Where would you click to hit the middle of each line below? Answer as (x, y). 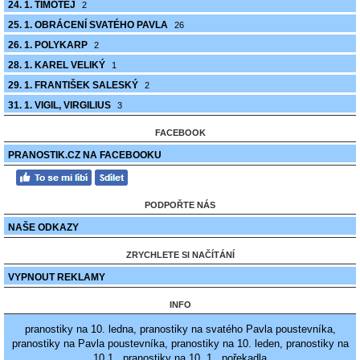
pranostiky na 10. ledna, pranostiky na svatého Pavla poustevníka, (180, 329)
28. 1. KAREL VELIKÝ (58, 65)
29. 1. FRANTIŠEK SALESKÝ (74, 85)
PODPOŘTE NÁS (180, 205)
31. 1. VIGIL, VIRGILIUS (61, 105)
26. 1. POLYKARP (49, 45)
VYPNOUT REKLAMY (57, 277)
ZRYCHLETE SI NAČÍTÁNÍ (180, 255)
